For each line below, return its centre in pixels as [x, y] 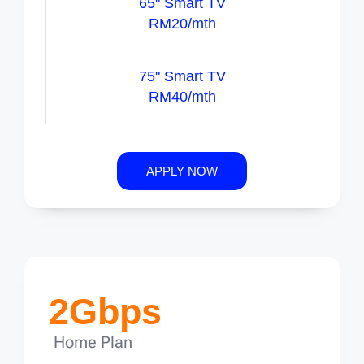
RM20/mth [182, 23]
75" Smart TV [182, 76]
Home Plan [93, 342]
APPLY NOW [182, 171]
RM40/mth [182, 96]
